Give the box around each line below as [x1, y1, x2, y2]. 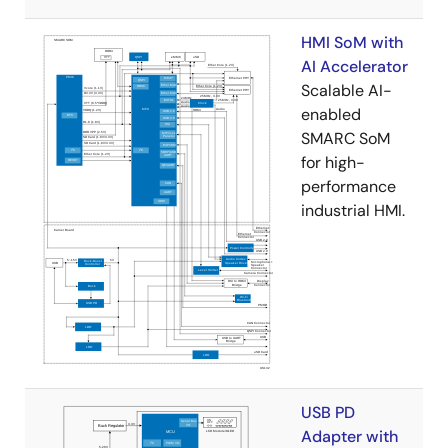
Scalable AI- [301, 80, 392, 102]
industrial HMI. [301, 200, 405, 222]
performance [301, 176, 396, 198]
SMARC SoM [301, 128, 390, 150]
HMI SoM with [301, 32, 403, 54]
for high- [301, 152, 365, 174]
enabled [301, 104, 361, 126]
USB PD [301, 402, 355, 424]
